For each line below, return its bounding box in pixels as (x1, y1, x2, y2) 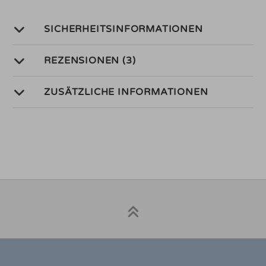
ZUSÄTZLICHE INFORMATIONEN (44, 86, 208, 99)
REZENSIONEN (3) (44, 55, 136, 67)
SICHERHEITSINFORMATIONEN (44, 23, 203, 36)
